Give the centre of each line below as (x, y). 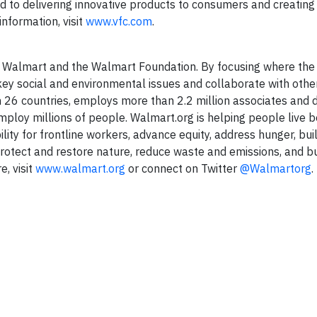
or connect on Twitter (183, 168)
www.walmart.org (80, 168)
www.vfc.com (119, 21)
